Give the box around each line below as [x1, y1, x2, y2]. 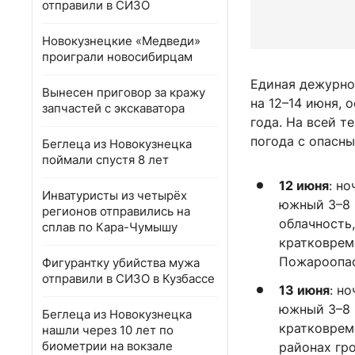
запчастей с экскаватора [42, 101, 185, 116]
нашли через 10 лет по [42, 323, 174, 338]
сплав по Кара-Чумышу [42, 219, 177, 235]
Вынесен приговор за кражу [42, 85, 205, 100]
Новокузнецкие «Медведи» [42, 33, 200, 48]
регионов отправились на [42, 204, 190, 219]
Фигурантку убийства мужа [42, 255, 200, 270]
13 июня [279, 282, 330, 299]
